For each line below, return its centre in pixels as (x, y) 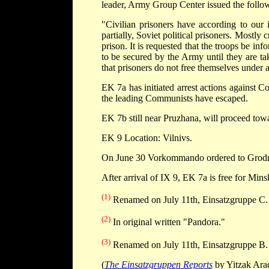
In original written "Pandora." (168, 222)
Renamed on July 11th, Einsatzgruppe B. (189, 245)
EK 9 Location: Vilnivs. (147, 138)
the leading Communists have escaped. (174, 98)
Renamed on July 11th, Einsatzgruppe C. (189, 200)
